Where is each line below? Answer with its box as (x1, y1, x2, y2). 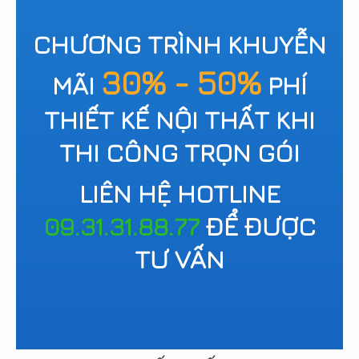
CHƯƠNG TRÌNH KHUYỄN (33, 29, 326, 60)
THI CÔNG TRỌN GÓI (59, 137, 300, 168)
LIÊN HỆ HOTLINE (79, 178, 280, 209)
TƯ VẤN (135, 244, 224, 275)
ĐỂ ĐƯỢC (199, 211, 316, 242)
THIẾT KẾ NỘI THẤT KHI (44, 104, 315, 135)
